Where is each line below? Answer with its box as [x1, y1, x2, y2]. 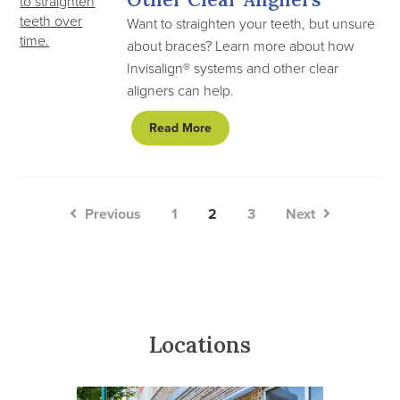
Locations [149, 331, 251, 359]
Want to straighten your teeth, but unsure [127, 13, 376, 33]
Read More [149, 119, 212, 137]
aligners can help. [127, 80, 235, 100]
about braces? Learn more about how [127, 36, 355, 55]
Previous [81, 204, 141, 224]
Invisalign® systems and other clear [127, 58, 339, 78]
